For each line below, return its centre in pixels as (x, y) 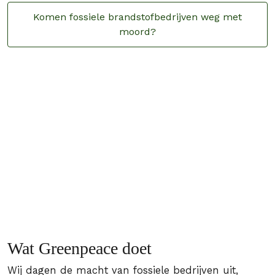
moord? (137, 32)
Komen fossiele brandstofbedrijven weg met (137, 17)
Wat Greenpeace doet (79, 248)
